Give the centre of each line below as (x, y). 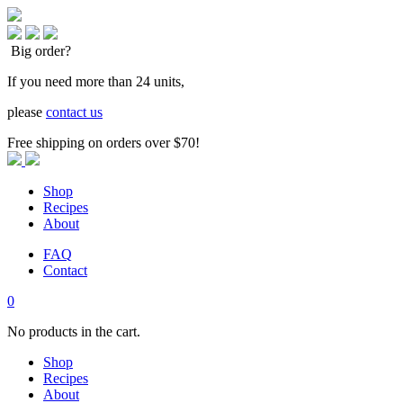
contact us (74, 112)
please (27, 112)
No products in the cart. (74, 331)
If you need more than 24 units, (96, 81)
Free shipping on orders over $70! (103, 143)
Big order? (41, 51)
